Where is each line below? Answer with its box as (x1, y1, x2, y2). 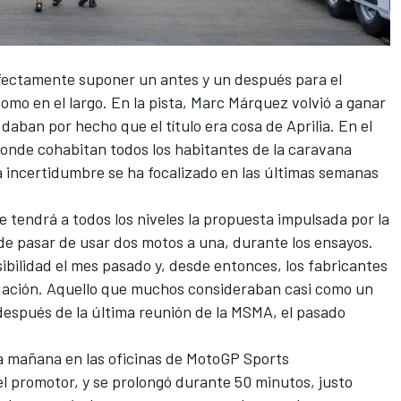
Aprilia (286, 115, 330, 136)
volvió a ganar (288, 92, 386, 113)
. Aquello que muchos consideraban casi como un (38, 278, 373, 299)
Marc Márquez (191, 92, 288, 113)
